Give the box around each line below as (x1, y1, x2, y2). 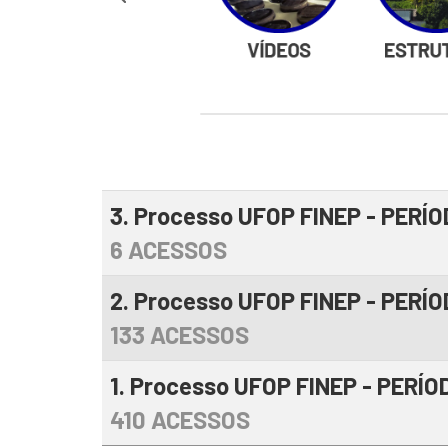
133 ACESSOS (110, 319, 249, 349)
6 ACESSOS (110, 234, 227, 264)
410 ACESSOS (110, 404, 250, 434)
